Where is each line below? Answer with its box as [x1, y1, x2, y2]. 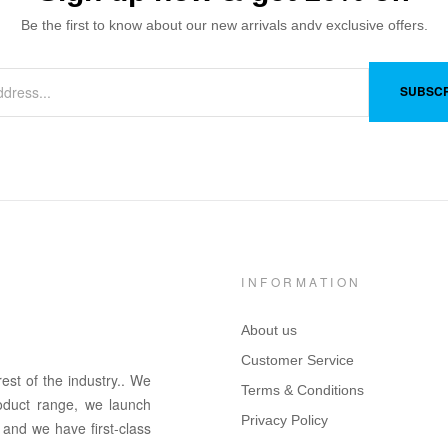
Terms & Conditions [241, 382, 365, 399]
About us [241, 322, 298, 339]
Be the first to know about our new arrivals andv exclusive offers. [20, 17, 428, 34]
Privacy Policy [241, 412, 329, 429]
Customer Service [241, 352, 355, 369]
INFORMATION [241, 273, 362, 291]
